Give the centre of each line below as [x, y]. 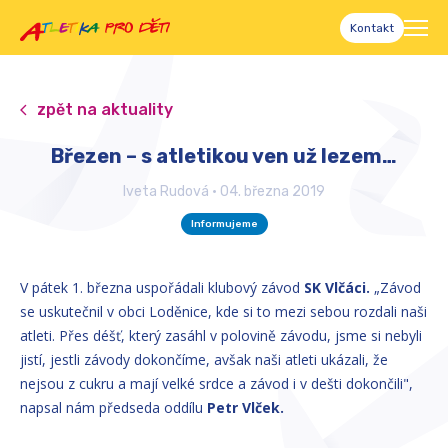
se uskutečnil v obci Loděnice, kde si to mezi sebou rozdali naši [223, 311]
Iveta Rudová [166, 191]
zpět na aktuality [105, 109]
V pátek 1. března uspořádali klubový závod [162, 287]
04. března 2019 [272, 191]
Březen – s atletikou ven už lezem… [224, 156]
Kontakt [372, 27]
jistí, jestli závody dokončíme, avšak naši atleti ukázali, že [204, 359]
